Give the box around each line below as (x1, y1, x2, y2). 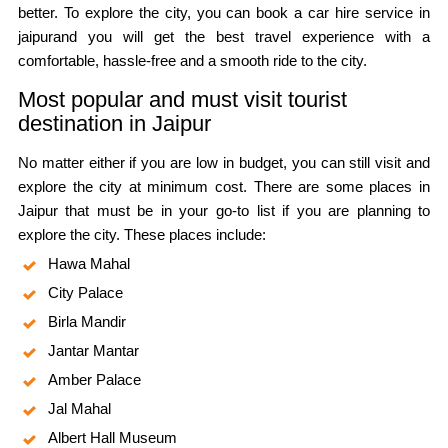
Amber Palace (47, 370, 141, 388)
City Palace (47, 283, 123, 301)
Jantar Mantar (47, 341, 139, 359)
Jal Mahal (47, 399, 111, 417)
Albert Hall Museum (47, 428, 177, 446)
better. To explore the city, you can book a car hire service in (17, 3, 431, 21)
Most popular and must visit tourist (17, 86, 347, 112)
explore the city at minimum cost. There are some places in (17, 177, 431, 195)
